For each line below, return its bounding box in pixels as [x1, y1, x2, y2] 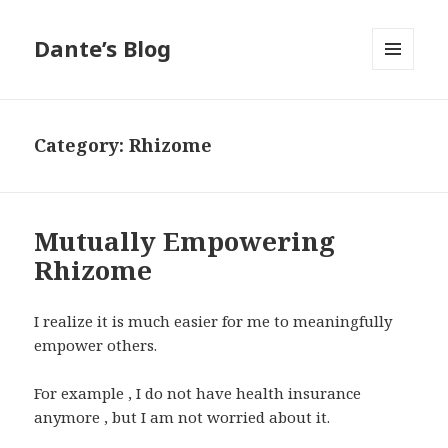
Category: [34, 133, 130, 158]
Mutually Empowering [34, 223, 336, 260]
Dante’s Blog [34, 33, 172, 64]
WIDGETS [372, 103, 431, 121]
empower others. [34, 335, 158, 356]
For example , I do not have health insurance [34, 383, 362, 404]
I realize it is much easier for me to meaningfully [34, 311, 393, 332]
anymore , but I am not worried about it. [34, 407, 331, 428]
